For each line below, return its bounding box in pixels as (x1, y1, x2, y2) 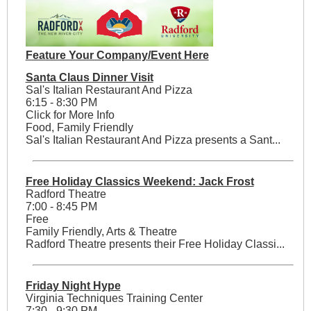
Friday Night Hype (25, 280, 121, 292)
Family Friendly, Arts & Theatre (25, 226, 177, 238)
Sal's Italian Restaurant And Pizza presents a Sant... (25, 134, 280, 146)
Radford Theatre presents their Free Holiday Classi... (25, 238, 285, 251)
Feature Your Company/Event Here (25, 49, 209, 62)
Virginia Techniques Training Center (25, 292, 203, 305)
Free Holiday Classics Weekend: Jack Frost (25, 176, 254, 188)
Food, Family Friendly (25, 121, 133, 134)
